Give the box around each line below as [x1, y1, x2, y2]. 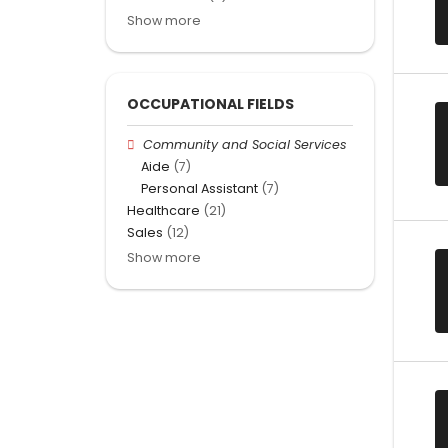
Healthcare [127, 202, 200, 220]
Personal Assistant [141, 180, 258, 198]
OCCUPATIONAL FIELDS [127, 93, 294, 114]
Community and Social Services [143, 135, 348, 153]
